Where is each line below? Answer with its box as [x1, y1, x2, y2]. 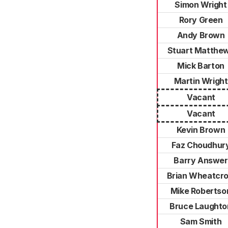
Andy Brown [177, 30, 225, 40]
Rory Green [179, 15, 223, 25]
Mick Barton [177, 61, 224, 71]
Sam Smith [180, 216, 222, 226]
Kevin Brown [176, 125, 225, 135]
